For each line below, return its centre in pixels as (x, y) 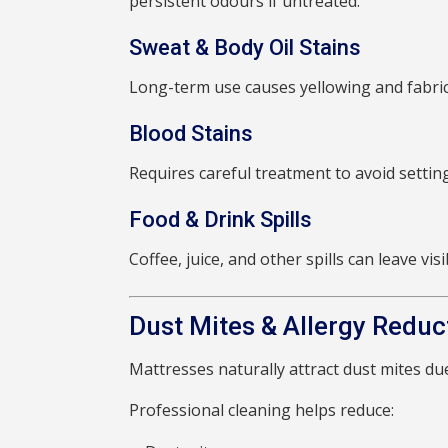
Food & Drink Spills (221, 220)
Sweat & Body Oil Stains (245, 48)
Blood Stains (191, 134)
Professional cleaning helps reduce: (262, 410)
